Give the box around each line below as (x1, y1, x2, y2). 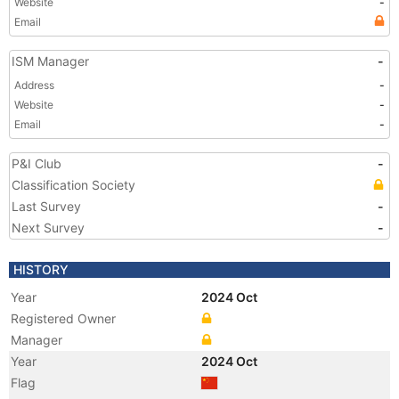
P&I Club (12, 156, 61, 171)
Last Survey (12, 199, 81, 214)
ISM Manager (12, 53, 89, 69)
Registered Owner (11, 311, 116, 326)
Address (14, 78, 54, 92)
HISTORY (13, 262, 69, 277)
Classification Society (12, 177, 135, 192)
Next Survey (12, 220, 85, 235)
